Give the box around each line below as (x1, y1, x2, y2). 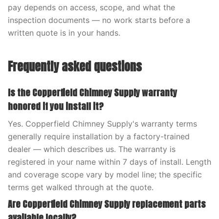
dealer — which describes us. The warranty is (8, 144, 175, 154)
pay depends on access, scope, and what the (8, 2, 175, 12)
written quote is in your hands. (8, 28, 120, 38)
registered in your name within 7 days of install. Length (8, 157, 211, 167)
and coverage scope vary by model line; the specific (8, 170, 202, 179)
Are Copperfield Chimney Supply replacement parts (8, 197, 206, 211)
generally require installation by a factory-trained (8, 131, 190, 141)
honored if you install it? (8, 100, 104, 113)
